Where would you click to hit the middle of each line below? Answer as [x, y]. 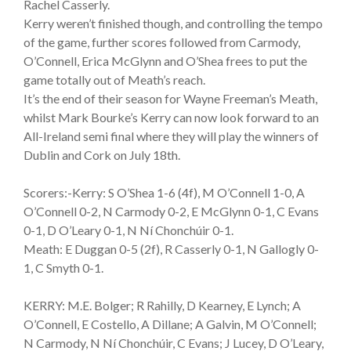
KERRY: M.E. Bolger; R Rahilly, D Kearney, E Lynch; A [162, 305]
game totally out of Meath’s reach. [114, 79]
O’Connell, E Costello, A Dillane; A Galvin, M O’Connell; [170, 324]
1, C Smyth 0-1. [63, 267]
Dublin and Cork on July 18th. [102, 154]
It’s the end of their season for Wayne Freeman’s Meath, [170, 98]
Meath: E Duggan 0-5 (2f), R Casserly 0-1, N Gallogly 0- [171, 248]
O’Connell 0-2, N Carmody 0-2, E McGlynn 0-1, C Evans [171, 211]
